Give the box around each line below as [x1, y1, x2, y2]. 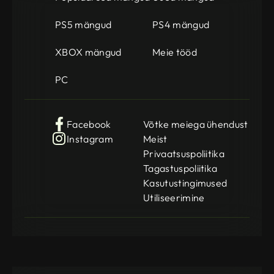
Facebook [67, 118, 111, 131]
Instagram [67, 133, 113, 146]
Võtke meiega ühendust [143, 118, 248, 131]
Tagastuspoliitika [143, 162, 218, 175]
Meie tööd [152, 45, 197, 58]
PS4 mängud [152, 18, 210, 31]
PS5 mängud [55, 18, 112, 31]
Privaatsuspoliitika [143, 147, 225, 160]
